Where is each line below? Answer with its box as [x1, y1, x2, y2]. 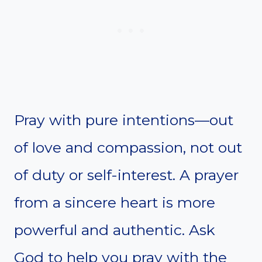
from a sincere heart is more [14, 193, 215, 211]
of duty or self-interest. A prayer [14, 166, 239, 184]
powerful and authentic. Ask [14, 220, 215, 239]
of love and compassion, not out [14, 138, 242, 156]
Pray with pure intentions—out [14, 111, 233, 129]
